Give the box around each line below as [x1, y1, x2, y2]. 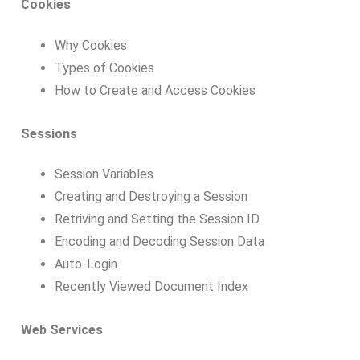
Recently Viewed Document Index [54, 279, 248, 295]
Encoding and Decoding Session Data [54, 234, 264, 250]
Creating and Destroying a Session [54, 189, 247, 205]
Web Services [21, 322, 103, 338]
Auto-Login [54, 256, 117, 272]
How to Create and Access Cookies [54, 82, 256, 98]
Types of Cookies [54, 59, 154, 76]
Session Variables [54, 166, 153, 182]
